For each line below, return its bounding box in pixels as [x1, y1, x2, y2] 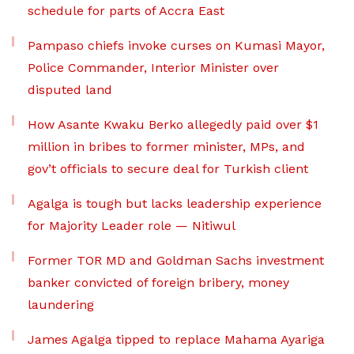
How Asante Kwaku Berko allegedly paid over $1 [28, 116, 318, 132]
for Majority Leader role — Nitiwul [28, 217, 235, 233]
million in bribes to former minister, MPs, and [28, 138, 305, 154]
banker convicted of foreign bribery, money [28, 274, 289, 290]
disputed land [28, 81, 112, 97]
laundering [28, 296, 94, 312]
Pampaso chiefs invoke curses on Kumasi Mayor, [28, 37, 325, 53]
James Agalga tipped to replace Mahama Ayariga [28, 331, 325, 347]
